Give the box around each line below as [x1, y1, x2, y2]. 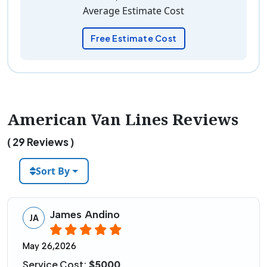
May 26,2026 [23, 241, 76, 252]
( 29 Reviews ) [7, 135, 74, 149]
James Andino [49, 208, 120, 222]
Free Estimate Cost [90, 33, 177, 44]
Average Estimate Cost [83, 4, 184, 18]
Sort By [36, 164, 70, 178]
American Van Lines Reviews [7, 108, 238, 131]
